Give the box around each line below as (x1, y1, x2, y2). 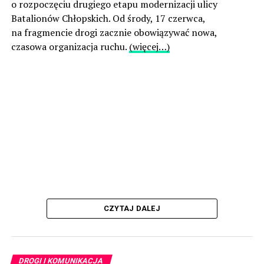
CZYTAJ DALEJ (103, 204, 161, 213)
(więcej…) (128, 40, 170, 54)
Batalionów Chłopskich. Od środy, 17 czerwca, (11, 12, 205, 25)
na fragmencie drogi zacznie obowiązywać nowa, (11, 26, 217, 39)
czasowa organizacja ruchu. (11, 40, 129, 54)
